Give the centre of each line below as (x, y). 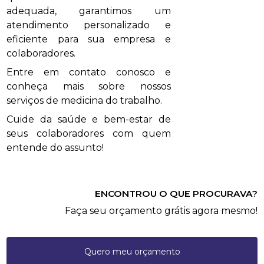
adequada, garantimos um (89, 11)
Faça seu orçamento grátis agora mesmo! (161, 211)
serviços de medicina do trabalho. (85, 101)
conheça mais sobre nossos (89, 87)
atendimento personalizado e (89, 25)
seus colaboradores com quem (89, 134)
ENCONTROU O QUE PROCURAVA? (176, 194)
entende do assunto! (55, 148)
